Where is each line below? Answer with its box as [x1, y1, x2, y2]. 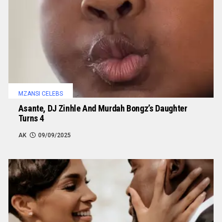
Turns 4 [18, 113, 45, 124]
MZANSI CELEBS [18, 90, 63, 98]
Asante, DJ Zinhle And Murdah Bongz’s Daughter [18, 103, 187, 114]
